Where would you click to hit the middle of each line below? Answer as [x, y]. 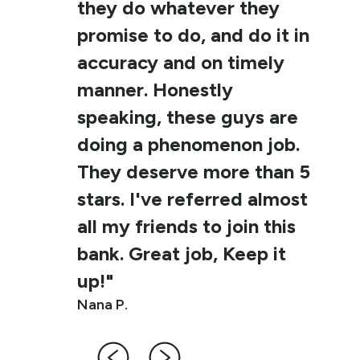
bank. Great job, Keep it [181, 254]
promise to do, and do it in [193, 35]
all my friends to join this [186, 227]
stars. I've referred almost [192, 199]
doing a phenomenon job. [188, 145]
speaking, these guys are [187, 117]
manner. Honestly [155, 90]
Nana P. [102, 305]
